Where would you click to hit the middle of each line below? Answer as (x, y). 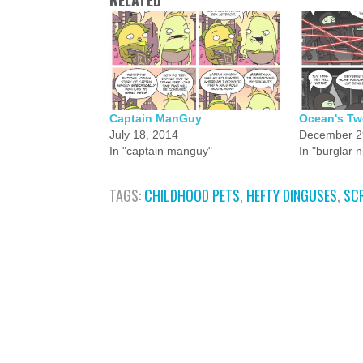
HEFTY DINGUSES (292, 195)
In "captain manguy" (161, 151)
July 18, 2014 (144, 135)
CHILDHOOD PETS (192, 195)
